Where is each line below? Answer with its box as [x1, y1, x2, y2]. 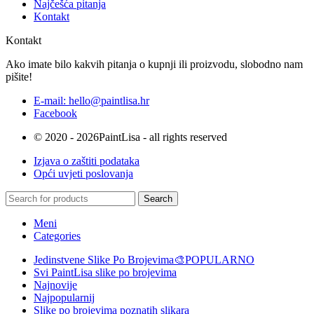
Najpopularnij [34, 292, 95, 304]
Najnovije [34, 279, 77, 292]
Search [144, 193, 172, 205]
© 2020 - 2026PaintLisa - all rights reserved [34, 131, 227, 144]
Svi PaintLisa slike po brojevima [34, 266, 177, 279]
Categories [34, 230, 81, 243]
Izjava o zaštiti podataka [34, 155, 139, 168]
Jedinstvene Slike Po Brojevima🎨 [34, 254, 185, 266]
